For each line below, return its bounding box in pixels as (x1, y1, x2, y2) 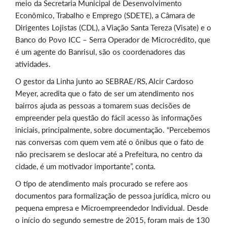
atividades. (15, 59, 51, 69)
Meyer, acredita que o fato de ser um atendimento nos (15, 89, 194, 98)
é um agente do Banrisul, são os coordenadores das (15, 47, 185, 57)
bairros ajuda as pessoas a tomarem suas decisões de (15, 101, 191, 110)
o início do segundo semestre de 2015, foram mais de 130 (15, 215, 210, 225)
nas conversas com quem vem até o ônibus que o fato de (15, 137, 204, 147)
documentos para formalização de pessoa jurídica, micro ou (15, 191, 210, 201)
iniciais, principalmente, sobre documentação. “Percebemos (15, 125, 210, 135)
